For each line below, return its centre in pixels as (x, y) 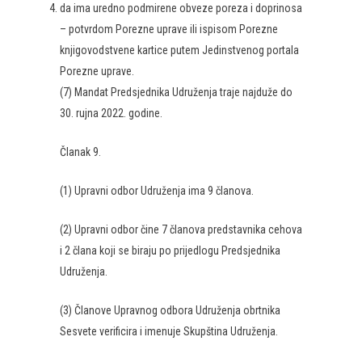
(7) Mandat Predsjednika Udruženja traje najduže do (176, 92)
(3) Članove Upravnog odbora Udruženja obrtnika (170, 310)
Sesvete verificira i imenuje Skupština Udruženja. (169, 331)
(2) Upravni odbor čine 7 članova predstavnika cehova (181, 229)
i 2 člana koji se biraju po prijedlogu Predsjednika (170, 250)
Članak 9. (80, 152)
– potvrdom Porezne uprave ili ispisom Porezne (169, 29)
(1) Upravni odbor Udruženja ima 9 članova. (157, 191)
